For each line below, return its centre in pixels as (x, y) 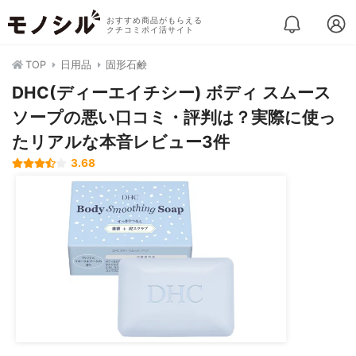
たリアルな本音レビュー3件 (121, 142)
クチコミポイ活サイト (150, 30)
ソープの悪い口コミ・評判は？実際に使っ (174, 117)
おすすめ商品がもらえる (154, 20)
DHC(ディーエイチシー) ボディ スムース (172, 93)
